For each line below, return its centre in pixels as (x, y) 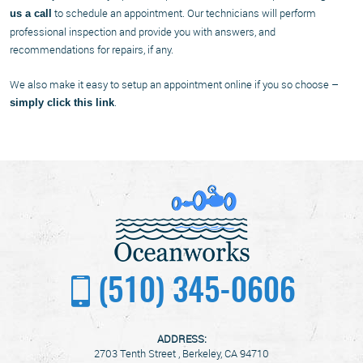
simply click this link (62, 102)
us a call (31, 13)
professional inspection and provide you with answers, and (143, 31)
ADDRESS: (181, 338)
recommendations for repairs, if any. (92, 49)
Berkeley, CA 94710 (226, 353)
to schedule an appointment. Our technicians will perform (184, 13)
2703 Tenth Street (135, 353)
